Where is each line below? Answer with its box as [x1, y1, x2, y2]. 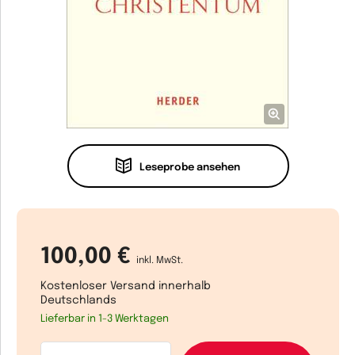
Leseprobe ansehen [139, 162, 240, 173]
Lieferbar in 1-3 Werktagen [40, 314, 169, 324]
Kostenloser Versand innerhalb [40, 281, 211, 292]
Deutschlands [40, 295, 116, 306]
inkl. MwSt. [136, 256, 183, 265]
